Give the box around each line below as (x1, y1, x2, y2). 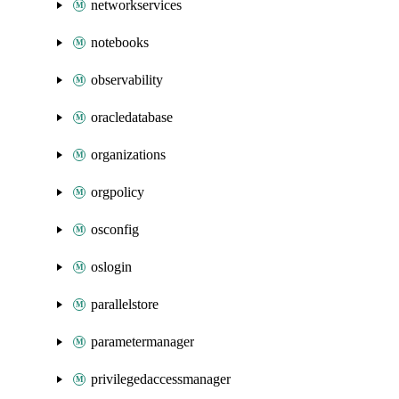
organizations (91, 147, 166, 162)
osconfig (91, 222, 139, 237)
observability (91, 72, 163, 87)
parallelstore (91, 297, 159, 312)
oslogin (91, 259, 132, 274)
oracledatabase (91, 110, 173, 125)
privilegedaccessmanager (91, 371, 231, 387)
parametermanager (91, 334, 194, 349)
